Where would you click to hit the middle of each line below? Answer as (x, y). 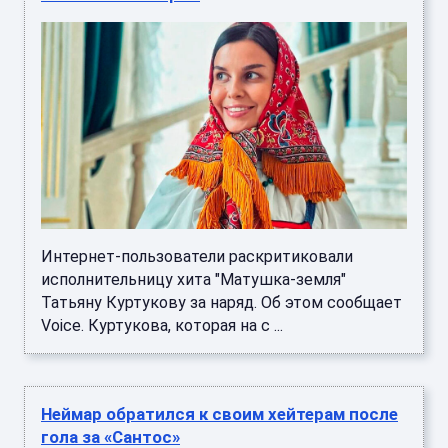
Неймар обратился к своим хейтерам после (219, 413)
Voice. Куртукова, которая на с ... (162, 325)
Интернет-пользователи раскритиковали (197, 256)
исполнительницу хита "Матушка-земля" (193, 279)
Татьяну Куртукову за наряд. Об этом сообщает (221, 302)
